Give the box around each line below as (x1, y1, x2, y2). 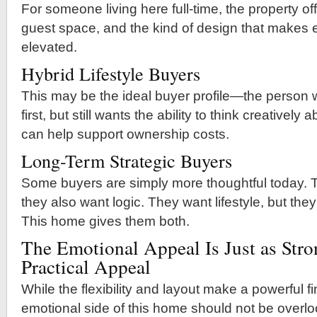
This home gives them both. (21, 214, 190, 229)
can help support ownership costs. (21, 127, 229, 142)
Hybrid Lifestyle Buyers (21, 61, 200, 86)
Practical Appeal (21, 253, 151, 279)
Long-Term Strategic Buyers (21, 148, 232, 173)
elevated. (21, 40, 77, 54)
